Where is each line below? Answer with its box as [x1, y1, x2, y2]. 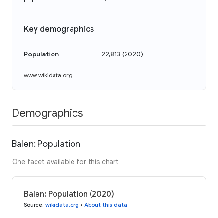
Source [24, 201, 42, 208]
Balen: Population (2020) [24, 189, 114, 199]
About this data [84, 201, 127, 208]
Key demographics [24, 24, 94, 34]
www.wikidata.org [24, 72, 73, 79]
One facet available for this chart [12, 157, 119, 166]
